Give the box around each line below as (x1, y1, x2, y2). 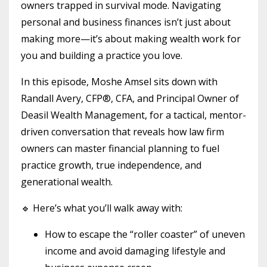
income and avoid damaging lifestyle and (45, 244, 225, 257)
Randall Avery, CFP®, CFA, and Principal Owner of (21, 91, 239, 105)
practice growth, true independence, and (21, 158, 201, 172)
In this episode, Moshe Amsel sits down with (21, 74, 218, 88)
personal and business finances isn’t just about (21, 15, 231, 29)
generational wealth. (21, 175, 113, 188)
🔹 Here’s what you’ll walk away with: (21, 201, 182, 215)
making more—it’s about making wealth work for (21, 32, 241, 45)
